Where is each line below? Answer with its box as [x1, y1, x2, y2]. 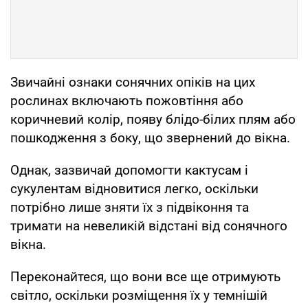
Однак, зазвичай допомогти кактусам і [10, 162, 248, 178]
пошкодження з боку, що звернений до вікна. [10, 129, 290, 146]
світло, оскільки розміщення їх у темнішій [10, 287, 267, 303]
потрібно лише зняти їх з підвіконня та [10, 199, 249, 215]
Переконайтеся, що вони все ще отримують [10, 268, 280, 285]
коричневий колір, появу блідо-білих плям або [10, 111, 296, 127]
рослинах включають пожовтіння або [10, 92, 243, 109]
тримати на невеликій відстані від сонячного [10, 217, 287, 234]
